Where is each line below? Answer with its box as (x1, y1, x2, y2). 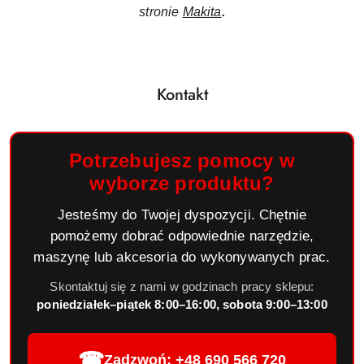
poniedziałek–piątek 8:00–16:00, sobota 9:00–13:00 (37, 297, 327, 311)
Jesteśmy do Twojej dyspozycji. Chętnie (57, 206, 307, 223)
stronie (139, 4, 180, 19)
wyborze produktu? (89, 171, 275, 194)
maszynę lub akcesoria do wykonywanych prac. (33, 249, 331, 265)
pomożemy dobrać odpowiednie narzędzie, (50, 227, 314, 244)
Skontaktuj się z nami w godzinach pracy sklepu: (50, 279, 314, 293)
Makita (182, 4, 222, 19)
